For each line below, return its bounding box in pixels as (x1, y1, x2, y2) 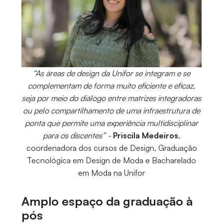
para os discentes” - (43, 130, 111, 141)
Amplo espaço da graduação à (21, 194, 193, 209)
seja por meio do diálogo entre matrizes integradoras (22, 93, 201, 104)
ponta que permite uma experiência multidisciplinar (25, 118, 198, 128)
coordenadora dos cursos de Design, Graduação (26, 143, 197, 153)
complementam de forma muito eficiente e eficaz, (28, 81, 195, 91)
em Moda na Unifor (78, 168, 145, 178)
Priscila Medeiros (113, 130, 178, 141)
